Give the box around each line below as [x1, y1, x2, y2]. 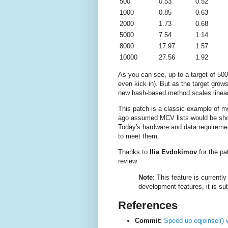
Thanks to [118, 148, 150, 156]
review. [118, 157, 138, 165]
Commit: [135, 217, 162, 225]
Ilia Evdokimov [150, 148, 197, 156]
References [118, 198, 178, 212]
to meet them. [118, 132, 159, 140]
